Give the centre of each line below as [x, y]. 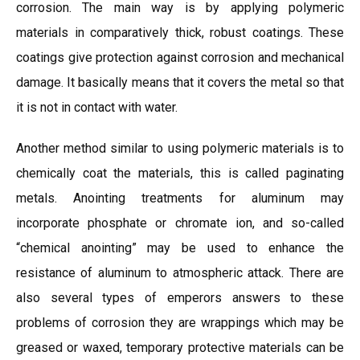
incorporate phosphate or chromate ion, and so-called [180, 223]
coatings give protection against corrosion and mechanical [180, 57]
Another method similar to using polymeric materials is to [180, 148]
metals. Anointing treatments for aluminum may [180, 198]
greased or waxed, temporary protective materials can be [180, 348]
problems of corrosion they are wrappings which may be [180, 323]
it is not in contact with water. [97, 107]
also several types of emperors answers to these [180, 298]
